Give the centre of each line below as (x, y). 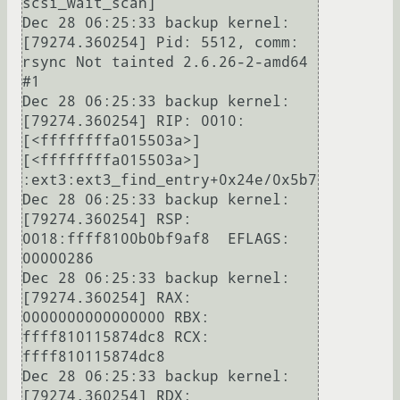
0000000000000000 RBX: (116, 318)
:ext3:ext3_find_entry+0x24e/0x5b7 (170, 180)
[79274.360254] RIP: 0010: (134, 121)
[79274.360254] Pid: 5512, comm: (161, 43)
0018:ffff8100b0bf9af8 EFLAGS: (156, 239)
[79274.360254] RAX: (107, 298)
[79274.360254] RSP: (107, 220)
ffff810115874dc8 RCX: (116, 337)
